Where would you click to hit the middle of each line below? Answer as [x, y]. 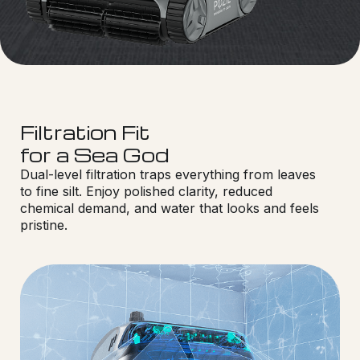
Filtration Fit [85, 132]
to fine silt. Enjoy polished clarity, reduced [146, 191]
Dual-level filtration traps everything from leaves [168, 174]
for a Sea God [94, 154]
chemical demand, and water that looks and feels [170, 208]
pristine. [44, 225]
